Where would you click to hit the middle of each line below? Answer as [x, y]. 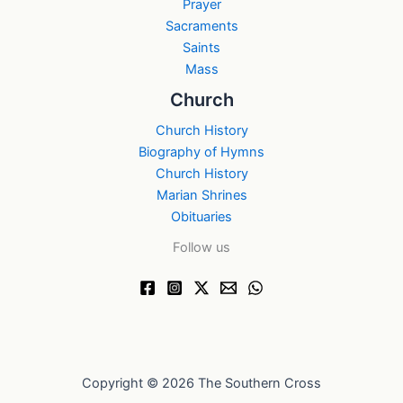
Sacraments [201, 26]
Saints [201, 47]
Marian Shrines [201, 195]
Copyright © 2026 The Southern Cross [201, 383]
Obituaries [201, 217]
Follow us [201, 247]
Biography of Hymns [201, 152]
